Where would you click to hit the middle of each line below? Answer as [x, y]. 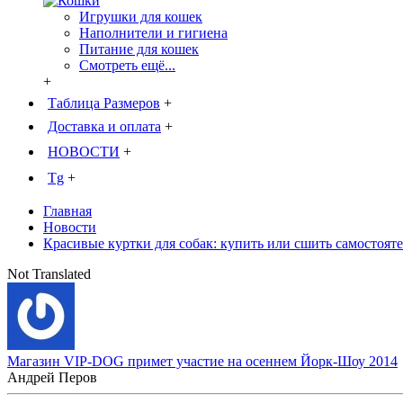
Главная [67, 211]
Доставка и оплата [104, 127]
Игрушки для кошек [141, 17]
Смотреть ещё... [127, 66]
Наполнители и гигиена [153, 33]
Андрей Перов [52, 378]
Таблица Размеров [104, 103]
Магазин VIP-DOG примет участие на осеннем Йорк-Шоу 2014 [202, 362]
